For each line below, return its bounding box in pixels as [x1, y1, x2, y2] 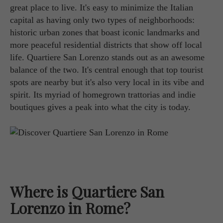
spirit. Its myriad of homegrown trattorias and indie [10, 90, 196, 100]
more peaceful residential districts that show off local [10, 40, 202, 50]
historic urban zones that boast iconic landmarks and [10, 27, 200, 37]
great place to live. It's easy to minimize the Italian [10, 2, 193, 12]
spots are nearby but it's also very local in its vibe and [10, 77, 204, 87]
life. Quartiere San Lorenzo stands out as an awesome [10, 52, 205, 62]
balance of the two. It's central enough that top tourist [10, 65, 203, 75]
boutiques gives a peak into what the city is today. [10, 102, 191, 112]
